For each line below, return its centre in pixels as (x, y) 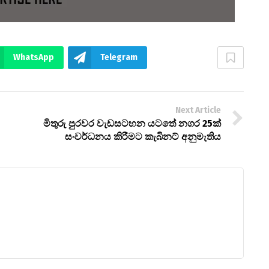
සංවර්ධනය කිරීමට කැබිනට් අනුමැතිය (143, 136)
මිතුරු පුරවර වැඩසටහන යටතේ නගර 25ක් (132, 123)
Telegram (119, 57)
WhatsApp (34, 57)
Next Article (198, 110)
